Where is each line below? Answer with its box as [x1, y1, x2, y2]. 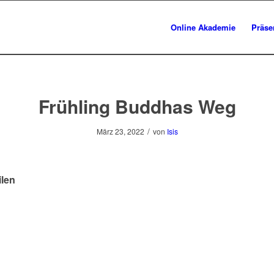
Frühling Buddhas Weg [38, 93, 236, 119]
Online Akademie [171, 21, 235, 33]
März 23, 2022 [96, 126, 144, 136]
